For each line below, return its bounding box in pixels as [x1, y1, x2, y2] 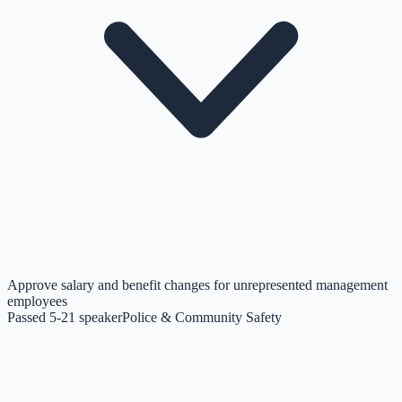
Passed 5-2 [7, 309, 68, 325]
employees [7, 293, 67, 309]
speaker [79, 309, 122, 325]
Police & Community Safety [122, 309, 282, 325]
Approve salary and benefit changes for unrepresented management [7, 276, 388, 293]
